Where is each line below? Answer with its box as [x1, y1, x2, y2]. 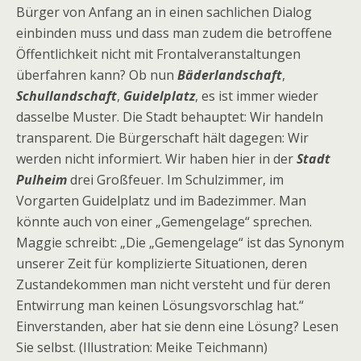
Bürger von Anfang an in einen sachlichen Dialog [16, 3, 312, 21]
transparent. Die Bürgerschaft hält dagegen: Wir [16, 129, 309, 147]
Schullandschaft [16, 87, 117, 105]
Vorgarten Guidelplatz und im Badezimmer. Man [16, 192, 306, 210]
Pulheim [16, 171, 67, 189]
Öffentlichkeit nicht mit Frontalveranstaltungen [16, 45, 301, 63]
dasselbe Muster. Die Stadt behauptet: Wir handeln [16, 108, 323, 126]
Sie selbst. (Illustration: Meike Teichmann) [16, 338, 268, 356]
